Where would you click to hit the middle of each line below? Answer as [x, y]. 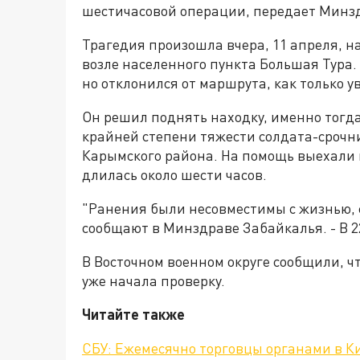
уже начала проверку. [155, 281]
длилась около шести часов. [174, 175]
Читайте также [133, 315]
